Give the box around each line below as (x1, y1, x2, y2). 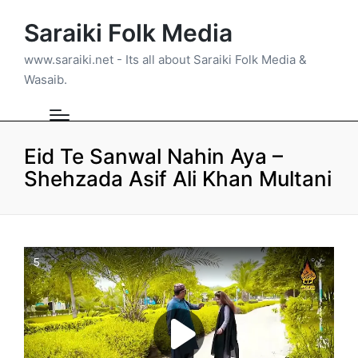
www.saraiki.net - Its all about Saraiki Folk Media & (24, 51, 307, 67)
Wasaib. (24, 71, 67, 87)
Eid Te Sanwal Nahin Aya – (24, 143, 283, 169)
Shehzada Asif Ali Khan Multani (24, 165, 332, 191)
